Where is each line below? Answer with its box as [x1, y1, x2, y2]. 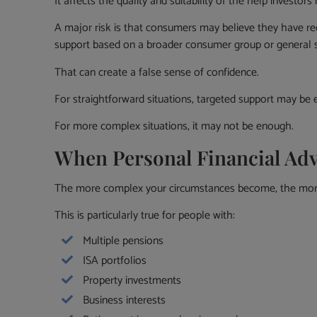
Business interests [83, 291, 166, 311]
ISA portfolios [83, 251, 147, 271]
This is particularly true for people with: [54, 206, 236, 226]
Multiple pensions [83, 231, 164, 251]
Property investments [83, 271, 182, 291]
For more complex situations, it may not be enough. [54, 117, 294, 137]
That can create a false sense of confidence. [54, 62, 260, 82]
